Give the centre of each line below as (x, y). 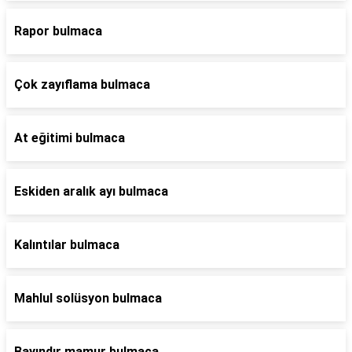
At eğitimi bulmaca (70, 138)
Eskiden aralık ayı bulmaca (91, 191)
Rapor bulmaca (58, 31)
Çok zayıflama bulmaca (82, 84)
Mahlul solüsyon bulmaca (88, 298)
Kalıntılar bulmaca (67, 245)
